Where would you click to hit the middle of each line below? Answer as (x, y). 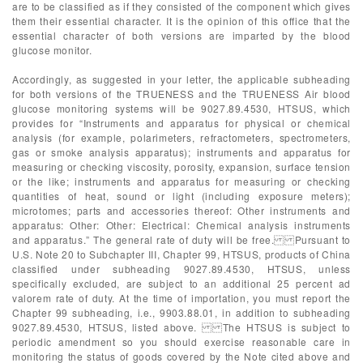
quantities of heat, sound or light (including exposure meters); (181, 196)
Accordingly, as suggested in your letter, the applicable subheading (181, 79)
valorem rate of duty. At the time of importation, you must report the (181, 298)
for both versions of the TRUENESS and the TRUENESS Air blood (181, 94)
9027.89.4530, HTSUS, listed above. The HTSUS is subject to (181, 327)
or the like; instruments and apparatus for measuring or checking (181, 181)
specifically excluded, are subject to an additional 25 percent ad (181, 283)
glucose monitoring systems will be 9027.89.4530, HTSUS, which (181, 108)
